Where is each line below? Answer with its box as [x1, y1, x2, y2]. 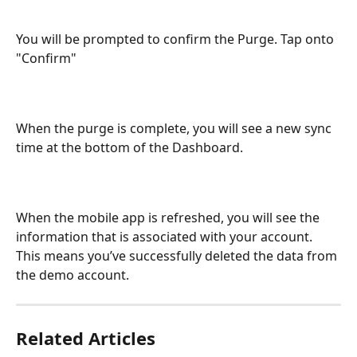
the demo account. [16, 266, 129, 284]
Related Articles [16, 326, 155, 350]
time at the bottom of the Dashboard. [16, 139, 243, 156]
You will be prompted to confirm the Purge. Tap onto [16, 30, 337, 48]
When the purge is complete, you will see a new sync [16, 120, 335, 137]
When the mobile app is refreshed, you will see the [16, 209, 323, 226]
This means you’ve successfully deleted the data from [16, 247, 340, 265]
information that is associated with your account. [16, 228, 316, 245]
